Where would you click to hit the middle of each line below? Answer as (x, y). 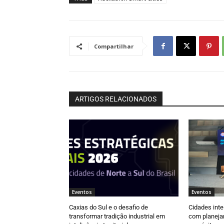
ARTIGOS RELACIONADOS (116, 99)
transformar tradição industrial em (117, 216)
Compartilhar (114, 46)
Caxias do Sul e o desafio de (108, 207)
